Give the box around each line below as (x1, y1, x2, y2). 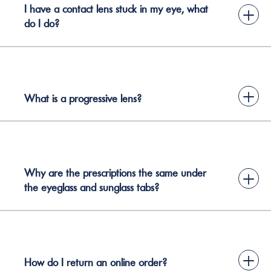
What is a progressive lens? (24, 91, 142, 105)
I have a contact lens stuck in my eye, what (24, 2, 208, 16)
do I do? (24, 17, 59, 30)
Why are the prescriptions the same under (24, 166, 206, 180)
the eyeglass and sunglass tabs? (24, 181, 159, 194)
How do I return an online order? (24, 255, 167, 269)
